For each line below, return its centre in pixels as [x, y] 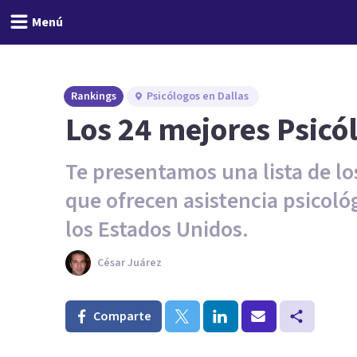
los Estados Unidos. [157, 229]
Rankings [94, 96]
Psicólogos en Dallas [198, 96]
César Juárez [129, 263]
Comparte [122, 316]
